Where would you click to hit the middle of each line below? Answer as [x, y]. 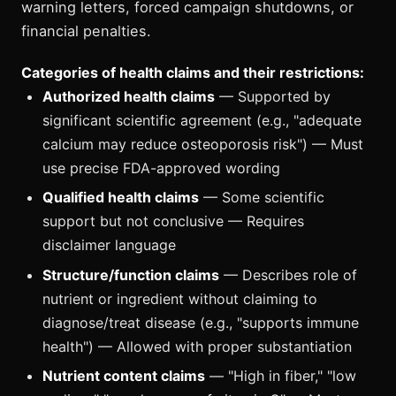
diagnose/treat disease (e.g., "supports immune [201, 322]
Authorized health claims [129, 96]
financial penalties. [86, 30]
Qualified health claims [121, 198]
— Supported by [273, 96]
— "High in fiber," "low [281, 376]
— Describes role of [288, 274]
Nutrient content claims [124, 376]
